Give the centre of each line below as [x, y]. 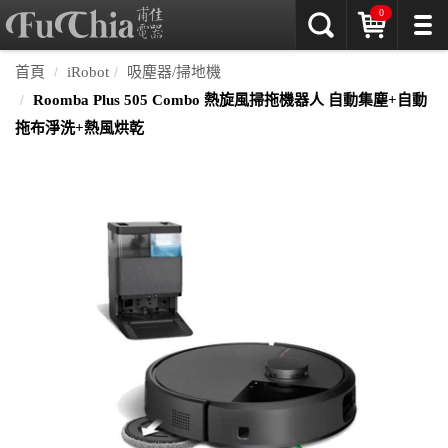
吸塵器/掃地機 [174, 72]
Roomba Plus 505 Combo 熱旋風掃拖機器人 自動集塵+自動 [230, 100]
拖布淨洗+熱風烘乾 [79, 128]
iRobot [88, 72]
